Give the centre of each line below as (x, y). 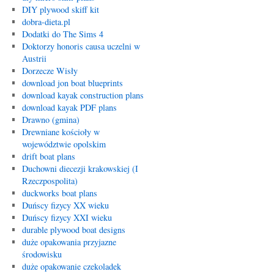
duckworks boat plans (59, 193)
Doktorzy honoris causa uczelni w (81, 46)
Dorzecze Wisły (50, 71)
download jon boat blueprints (72, 83)
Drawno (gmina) (50, 120)
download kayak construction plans (83, 95)
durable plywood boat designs (73, 230)
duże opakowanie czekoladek (71, 266)
